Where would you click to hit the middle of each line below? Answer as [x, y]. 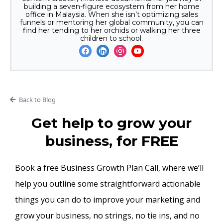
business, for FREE [111, 141]
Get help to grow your [111, 123]
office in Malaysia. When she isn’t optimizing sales [111, 14]
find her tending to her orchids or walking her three [111, 30]
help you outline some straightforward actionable [108, 183]
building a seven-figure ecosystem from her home [111, 6]
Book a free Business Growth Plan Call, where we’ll [109, 167]
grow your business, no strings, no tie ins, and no [107, 215]
